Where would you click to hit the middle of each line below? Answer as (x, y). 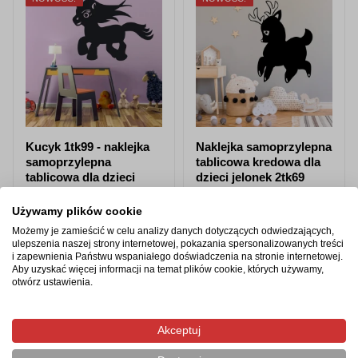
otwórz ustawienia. (52, 282)
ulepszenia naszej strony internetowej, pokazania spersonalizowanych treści (178, 244)
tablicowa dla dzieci (80, 177)
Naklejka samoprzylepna (264, 147)
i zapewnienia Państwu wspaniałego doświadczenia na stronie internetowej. (177, 257)
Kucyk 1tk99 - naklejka (88, 147)
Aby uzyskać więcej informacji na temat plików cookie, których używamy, (168, 269)
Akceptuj (179, 330)
